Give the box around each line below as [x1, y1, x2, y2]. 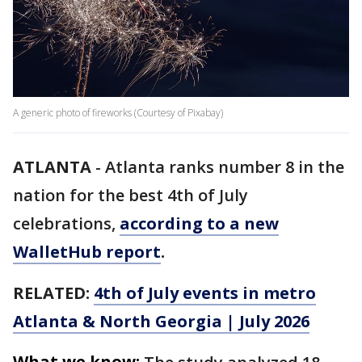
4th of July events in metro [94, 282, 316, 305]
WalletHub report [13, 241, 161, 263]
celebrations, [13, 213, 120, 235]
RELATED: [13, 282, 94, 305]
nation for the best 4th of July [13, 184, 248, 207]
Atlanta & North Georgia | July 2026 [13, 310, 309, 333]
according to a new [120, 213, 279, 235]
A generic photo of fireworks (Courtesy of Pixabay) [13, 106, 223, 120]
